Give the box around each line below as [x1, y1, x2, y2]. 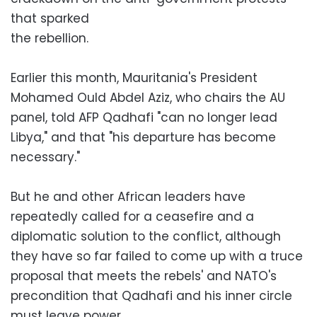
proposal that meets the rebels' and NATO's [11, 267, 277, 284]
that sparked [11, 10, 89, 27]
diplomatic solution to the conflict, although [11, 228, 281, 245]
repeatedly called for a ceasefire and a [11, 208, 254, 225]
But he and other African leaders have [11, 188, 246, 205]
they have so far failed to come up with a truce [11, 248, 303, 265]
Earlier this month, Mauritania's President [11, 69, 258, 86]
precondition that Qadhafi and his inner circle [11, 287, 292, 304]
